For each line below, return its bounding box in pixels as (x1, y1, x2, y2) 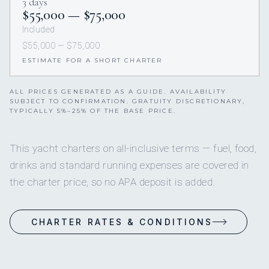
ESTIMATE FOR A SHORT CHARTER (22, 56, 163, 65)
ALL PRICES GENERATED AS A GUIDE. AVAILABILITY (10, 88, 227, 96)
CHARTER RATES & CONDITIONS (31, 217, 213, 228)
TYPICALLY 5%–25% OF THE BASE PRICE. (10, 107, 176, 115)
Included (22, 25, 55, 35)
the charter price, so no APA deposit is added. (10, 176, 216, 189)
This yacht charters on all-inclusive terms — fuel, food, (10, 142, 257, 155)
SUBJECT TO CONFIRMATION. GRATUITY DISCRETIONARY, (10, 97, 246, 106)
